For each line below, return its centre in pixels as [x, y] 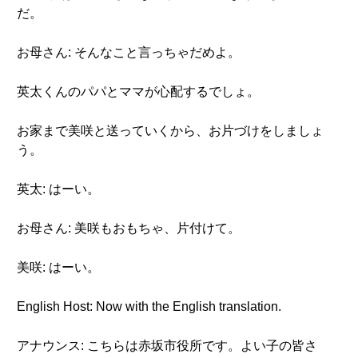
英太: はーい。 [58, 189]
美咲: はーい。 [58, 267]
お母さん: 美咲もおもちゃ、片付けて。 [129, 228]
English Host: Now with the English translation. [149, 306]
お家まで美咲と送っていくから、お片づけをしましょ [170, 131]
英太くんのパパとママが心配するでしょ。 [138, 91]
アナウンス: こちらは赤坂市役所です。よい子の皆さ [167, 346]
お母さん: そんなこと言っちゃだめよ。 [129, 52]
